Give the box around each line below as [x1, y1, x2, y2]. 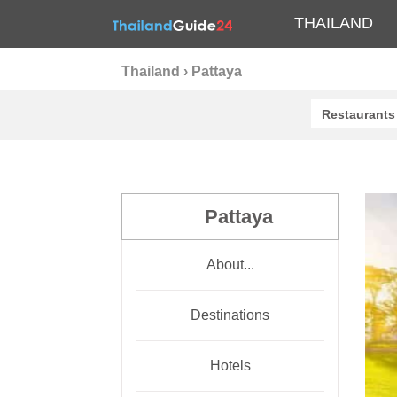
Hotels [209, 358, 251, 374]
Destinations [191, 307, 269, 323]
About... [206, 257, 254, 273]
